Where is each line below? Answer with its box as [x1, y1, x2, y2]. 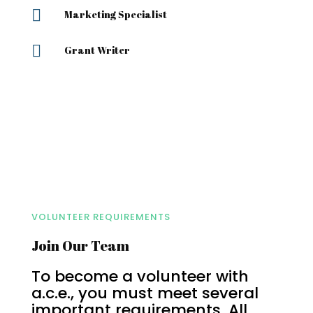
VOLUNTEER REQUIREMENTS [31, 210, 170, 224]
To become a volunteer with [31, 265, 249, 288]
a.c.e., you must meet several [31, 282, 259, 305]
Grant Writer [64, 43, 130, 57]
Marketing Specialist [64, 8, 167, 22]
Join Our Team [31, 236, 129, 256]
